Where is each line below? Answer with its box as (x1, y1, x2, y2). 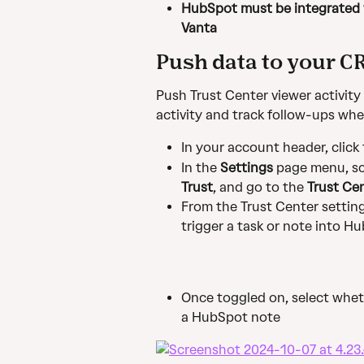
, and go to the (213, 179, 307, 195)
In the (181, 159, 220, 175)
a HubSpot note (181, 309, 280, 325)
